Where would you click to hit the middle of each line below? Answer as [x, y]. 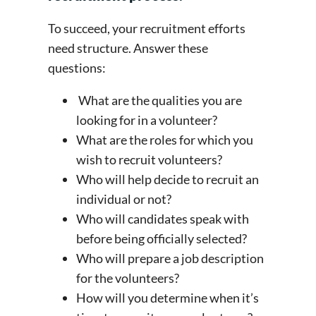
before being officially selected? [163, 238]
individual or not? [126, 199]
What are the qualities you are [159, 100]
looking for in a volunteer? [148, 120]
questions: [78, 67]
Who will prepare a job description [170, 258]
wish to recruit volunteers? [150, 159]
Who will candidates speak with [163, 218]
